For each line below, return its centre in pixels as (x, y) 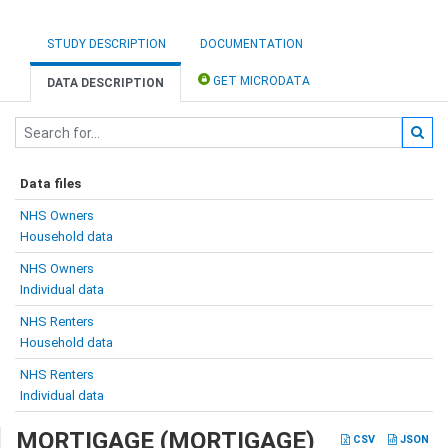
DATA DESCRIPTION (105, 83)
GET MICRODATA (260, 81)
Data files (50, 183)
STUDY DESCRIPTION (106, 44)
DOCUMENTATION (251, 44)
